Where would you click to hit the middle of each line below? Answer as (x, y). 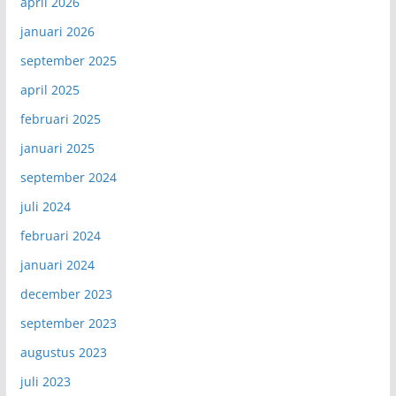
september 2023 (68, 323)
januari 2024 (57, 264)
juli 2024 (45, 206)
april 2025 (49, 89)
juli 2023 (45, 381)
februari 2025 (60, 118)
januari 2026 (57, 31)
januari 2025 (57, 148)
